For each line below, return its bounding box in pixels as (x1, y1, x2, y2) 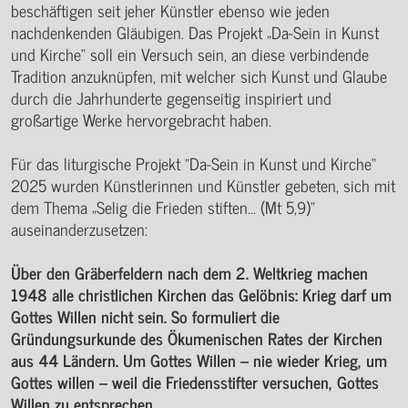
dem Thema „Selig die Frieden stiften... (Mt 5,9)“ (11, 192, 315, 220)
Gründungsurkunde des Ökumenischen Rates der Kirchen (11, 323, 382, 352)
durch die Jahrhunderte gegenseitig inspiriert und (11, 83, 331, 111)
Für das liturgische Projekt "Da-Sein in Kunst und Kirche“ (11, 148, 376, 177)
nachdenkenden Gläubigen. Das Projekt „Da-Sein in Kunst (11, 17, 379, 46)
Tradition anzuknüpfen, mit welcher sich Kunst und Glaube (11, 61, 387, 89)
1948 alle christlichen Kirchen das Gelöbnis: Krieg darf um (11, 280, 392, 308)
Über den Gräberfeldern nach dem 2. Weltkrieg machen (11, 258, 368, 286)
